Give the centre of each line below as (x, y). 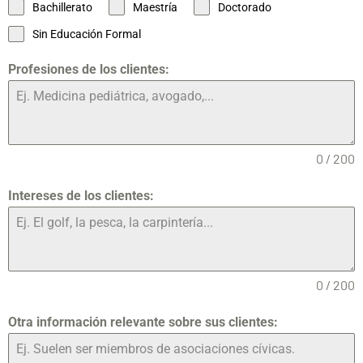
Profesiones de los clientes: (89, 69)
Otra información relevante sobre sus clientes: (143, 322)
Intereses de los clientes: (81, 195)
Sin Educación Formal (87, 34)
